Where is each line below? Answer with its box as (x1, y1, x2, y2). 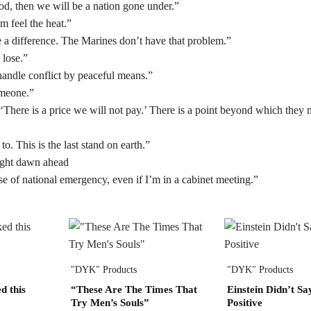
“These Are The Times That (70, 283, 197, 295)
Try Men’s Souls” (70, 296, 149, 308)
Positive (226, 296, 262, 308)
